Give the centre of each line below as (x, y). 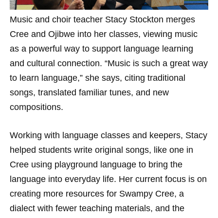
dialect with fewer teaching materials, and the (97, 208)
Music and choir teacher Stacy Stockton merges (102, 19)
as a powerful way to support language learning (101, 49)
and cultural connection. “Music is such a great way (109, 63)
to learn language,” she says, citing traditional (98, 78)
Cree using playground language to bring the (96, 164)
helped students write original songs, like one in (101, 150)
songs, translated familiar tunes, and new (89, 92)
